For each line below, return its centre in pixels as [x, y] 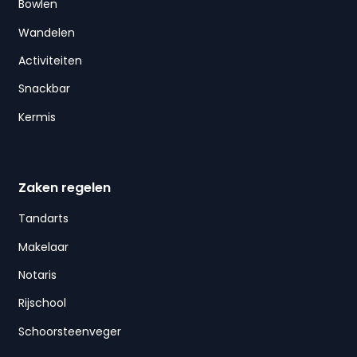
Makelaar [43, 247]
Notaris [37, 275]
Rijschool [42, 303]
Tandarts [43, 219]
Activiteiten [50, 60]
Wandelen [46, 32]
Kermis [37, 117]
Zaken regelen [64, 188]
